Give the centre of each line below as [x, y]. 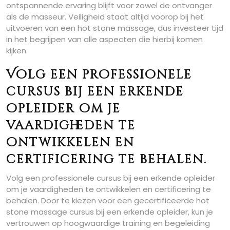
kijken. [17, 51]
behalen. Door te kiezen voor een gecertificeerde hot [108, 200]
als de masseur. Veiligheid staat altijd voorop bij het [105, 17]
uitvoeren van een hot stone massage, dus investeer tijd [115, 28]
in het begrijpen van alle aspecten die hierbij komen [104, 39]
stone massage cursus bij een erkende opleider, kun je [110, 212]
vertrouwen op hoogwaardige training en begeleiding [108, 223]
